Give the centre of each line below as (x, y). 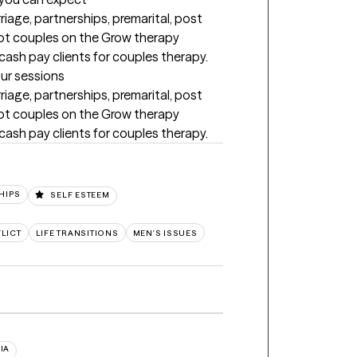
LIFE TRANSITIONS (77, 233)
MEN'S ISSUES (165, 233)
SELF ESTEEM (80, 194)
